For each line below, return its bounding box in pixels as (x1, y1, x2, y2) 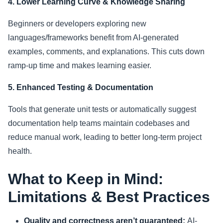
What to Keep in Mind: (8, 171, 163, 188)
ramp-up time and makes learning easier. (8, 61, 151, 70)
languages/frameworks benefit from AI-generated (8, 33, 179, 42)
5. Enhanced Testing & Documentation (8, 83, 153, 92)
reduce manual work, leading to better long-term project (8, 133, 202, 142)
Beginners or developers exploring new (8, 19, 146, 28)
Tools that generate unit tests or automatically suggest (8, 105, 196, 114)
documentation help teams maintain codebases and (8, 119, 190, 128)
